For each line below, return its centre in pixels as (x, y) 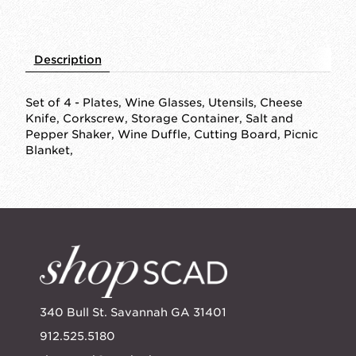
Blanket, (49, 150)
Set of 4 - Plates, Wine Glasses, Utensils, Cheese (164, 102)
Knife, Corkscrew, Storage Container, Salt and (159, 118)
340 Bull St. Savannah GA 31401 (133, 312)
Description (68, 59)
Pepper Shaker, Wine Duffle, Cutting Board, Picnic (172, 134)
